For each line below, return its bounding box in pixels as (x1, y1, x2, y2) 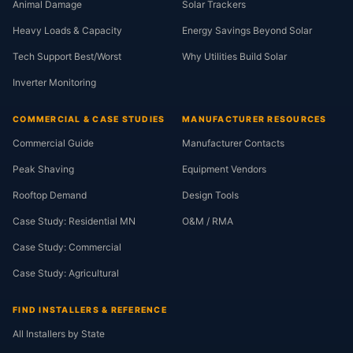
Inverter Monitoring (13, 76, 96, 88)
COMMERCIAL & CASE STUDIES (13, 114, 165, 124)
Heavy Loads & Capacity (13, 24, 122, 36)
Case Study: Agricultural (13, 267, 119, 279)
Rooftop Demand (13, 189, 87, 201)
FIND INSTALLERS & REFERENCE (13, 305, 168, 315)
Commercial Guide (13, 137, 94, 149)
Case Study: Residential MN (13, 215, 136, 227)
